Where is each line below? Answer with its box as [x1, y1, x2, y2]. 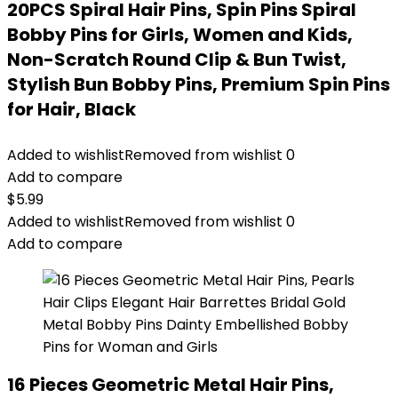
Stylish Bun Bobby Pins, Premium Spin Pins [7, 72, 390, 97]
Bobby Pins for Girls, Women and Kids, [7, 22, 353, 47]
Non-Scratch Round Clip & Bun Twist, [7, 47, 346, 72]
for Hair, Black [7, 97, 136, 122]
